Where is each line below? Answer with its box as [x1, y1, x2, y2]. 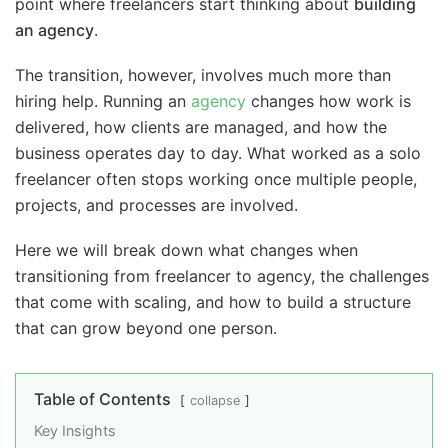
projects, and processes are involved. [15, 195, 298, 216]
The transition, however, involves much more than [15, 65, 391, 86]
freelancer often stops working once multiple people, [15, 169, 417, 190]
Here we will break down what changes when [15, 240, 358, 261]
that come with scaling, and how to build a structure [15, 292, 411, 313]
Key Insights [34, 422, 116, 440]
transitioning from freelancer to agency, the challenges [15, 266, 429, 287]
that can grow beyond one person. [15, 318, 277, 339]
